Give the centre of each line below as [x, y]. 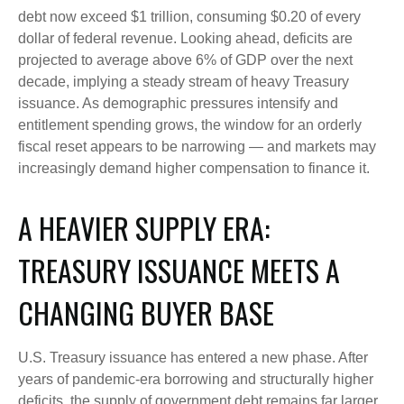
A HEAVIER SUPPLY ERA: [144, 227]
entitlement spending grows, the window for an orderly [190, 124]
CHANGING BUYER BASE [146, 312]
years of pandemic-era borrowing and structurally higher [196, 379]
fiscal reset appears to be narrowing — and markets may [197, 146]
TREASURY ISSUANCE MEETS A [179, 270]
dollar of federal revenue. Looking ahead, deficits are [185, 38]
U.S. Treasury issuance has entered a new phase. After [193, 357]
